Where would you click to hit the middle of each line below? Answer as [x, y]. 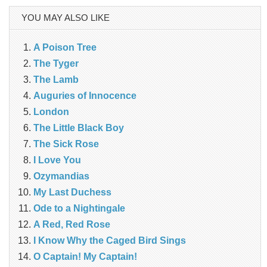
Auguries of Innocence [85, 95]
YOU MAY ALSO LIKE [66, 17]
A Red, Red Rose [72, 224]
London [51, 111]
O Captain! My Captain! [85, 256]
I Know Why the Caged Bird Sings [110, 240]
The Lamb [56, 79]
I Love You [57, 160]
